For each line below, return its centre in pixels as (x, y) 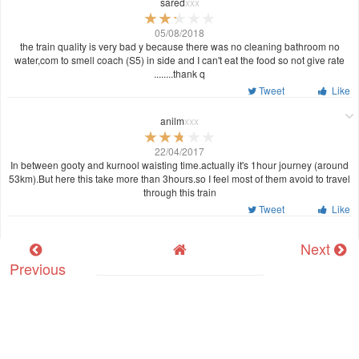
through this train (179, 192)
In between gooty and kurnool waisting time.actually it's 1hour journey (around (179, 164)
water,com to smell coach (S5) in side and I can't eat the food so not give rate (179, 59)
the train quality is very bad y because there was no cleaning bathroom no (179, 46)
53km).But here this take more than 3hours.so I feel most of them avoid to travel (179, 178)
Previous (36, 268)
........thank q (179, 73)
